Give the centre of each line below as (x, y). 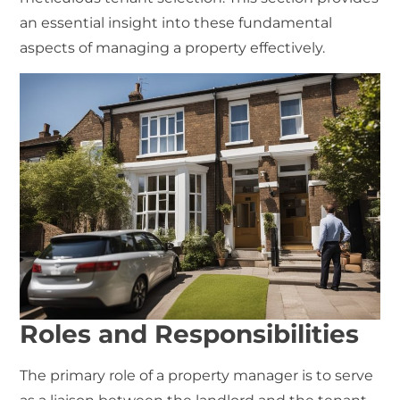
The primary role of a (94, 376)
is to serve (336, 376)
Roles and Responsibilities (190, 334)
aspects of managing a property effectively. (173, 48)
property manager (233, 376)
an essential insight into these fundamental (176, 23)
